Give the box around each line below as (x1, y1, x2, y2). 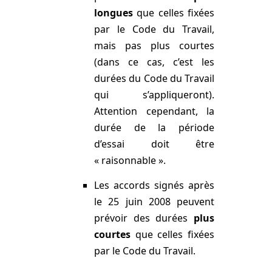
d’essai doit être (93, 137, 215, 151)
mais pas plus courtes (93, 38, 215, 52)
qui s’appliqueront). (93, 87, 215, 101)
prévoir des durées (93, 211, 194, 225)
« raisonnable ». (93, 153, 166, 167)
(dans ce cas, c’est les (93, 55, 215, 69)
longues (93, 5, 133, 19)
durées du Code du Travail (93, 71, 215, 85)
